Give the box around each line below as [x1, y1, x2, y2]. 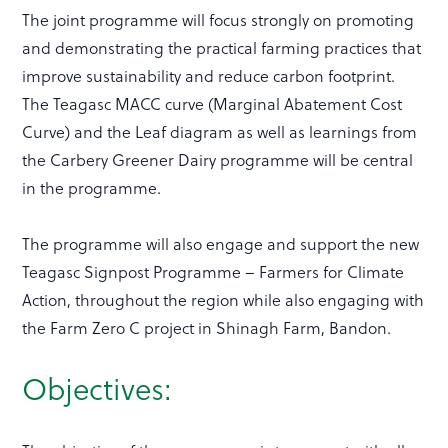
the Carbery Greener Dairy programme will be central [22, 149, 414, 172]
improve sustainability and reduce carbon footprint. [22, 65, 400, 88]
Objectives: [22, 369, 173, 411]
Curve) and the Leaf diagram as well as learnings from [22, 121, 418, 144]
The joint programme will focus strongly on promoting [22, 9, 415, 32]
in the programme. [22, 177, 162, 200]
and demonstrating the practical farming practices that [22, 37, 422, 60]
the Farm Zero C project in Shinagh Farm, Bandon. [22, 317, 392, 340]
